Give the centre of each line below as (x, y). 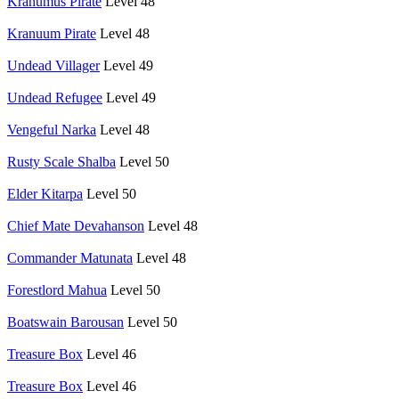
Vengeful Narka (52, 129)
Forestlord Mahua (57, 289)
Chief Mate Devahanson (76, 225)
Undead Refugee (55, 97)
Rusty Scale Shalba (61, 161)
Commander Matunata (70, 257)
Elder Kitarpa (45, 193)
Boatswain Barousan (65, 322)
